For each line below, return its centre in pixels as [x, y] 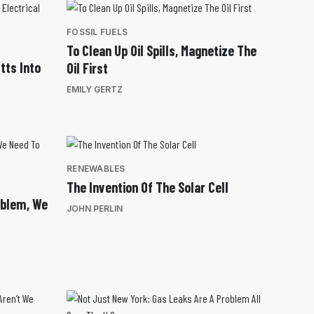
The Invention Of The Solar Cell [148, 187]
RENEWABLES [96, 169]
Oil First [87, 68]
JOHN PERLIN [95, 209]
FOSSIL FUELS [97, 32]
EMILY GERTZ [95, 90]
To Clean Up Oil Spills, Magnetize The [162, 51]
